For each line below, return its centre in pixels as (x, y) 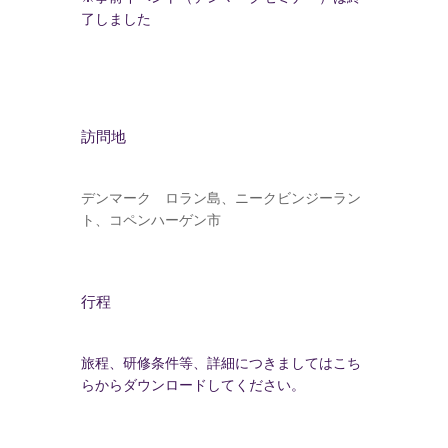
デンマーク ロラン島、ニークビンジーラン (220, 198)
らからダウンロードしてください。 (192, 385)
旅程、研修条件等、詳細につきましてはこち (220, 363)
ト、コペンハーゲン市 (150, 220)
